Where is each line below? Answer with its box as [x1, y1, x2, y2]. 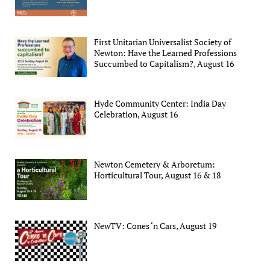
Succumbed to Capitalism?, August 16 [94, 58, 234, 70]
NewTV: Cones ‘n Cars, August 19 [94, 219, 217, 231]
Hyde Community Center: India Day [94, 97, 227, 109]
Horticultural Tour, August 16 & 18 [94, 169, 221, 181]
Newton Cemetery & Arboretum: [94, 159, 216, 171]
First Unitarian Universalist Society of [94, 36, 232, 48]
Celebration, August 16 [94, 108, 178, 120]
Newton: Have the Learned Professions [94, 47, 237, 59]
